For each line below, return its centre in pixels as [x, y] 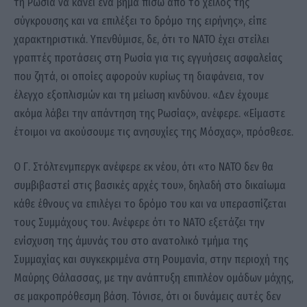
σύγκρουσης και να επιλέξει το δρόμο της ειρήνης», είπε [140, 21]
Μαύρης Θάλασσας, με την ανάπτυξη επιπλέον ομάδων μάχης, [153, 278]
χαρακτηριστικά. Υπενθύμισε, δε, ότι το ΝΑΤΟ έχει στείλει [142, 39]
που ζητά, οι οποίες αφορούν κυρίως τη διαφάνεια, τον [139, 76]
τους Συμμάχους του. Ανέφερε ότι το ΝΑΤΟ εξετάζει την [139, 223]
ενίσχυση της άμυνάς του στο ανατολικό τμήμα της [131, 241]
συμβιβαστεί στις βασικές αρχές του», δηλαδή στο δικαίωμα [150, 186]
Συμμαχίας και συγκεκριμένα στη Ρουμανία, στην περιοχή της [151, 260]
